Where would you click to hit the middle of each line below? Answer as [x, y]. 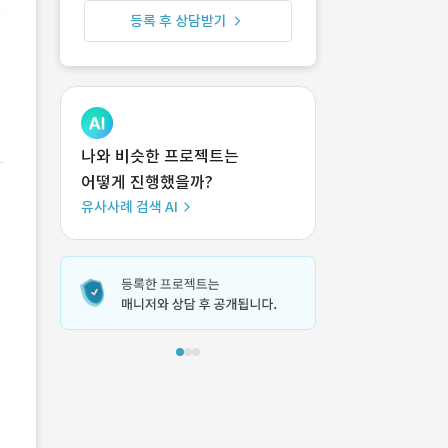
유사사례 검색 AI [129, 207]
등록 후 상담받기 [178, 21]
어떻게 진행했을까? [147, 182]
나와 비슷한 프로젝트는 [160, 156]
